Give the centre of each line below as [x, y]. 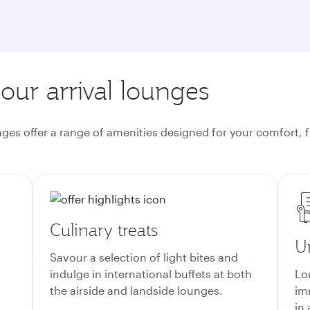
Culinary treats [104, 230]
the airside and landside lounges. [136, 290]
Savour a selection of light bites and [144, 257]
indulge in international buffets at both [151, 274]
